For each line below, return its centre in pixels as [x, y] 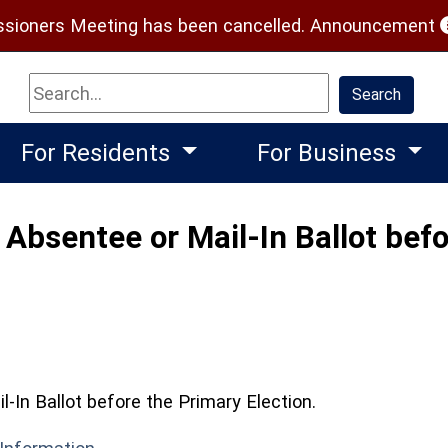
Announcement [375, 25]
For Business [329, 152]
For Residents [99, 152]
